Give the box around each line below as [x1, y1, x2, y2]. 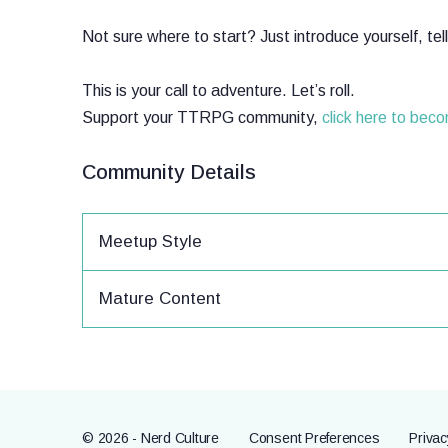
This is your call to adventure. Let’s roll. [82, 82, 355, 99]
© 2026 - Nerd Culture [82, 430, 219, 446]
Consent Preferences [248, 430, 380, 446]
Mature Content [99, 289, 221, 308]
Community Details [82, 161, 256, 183]
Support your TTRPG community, [82, 109, 322, 126]
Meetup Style [99, 232, 202, 251]
